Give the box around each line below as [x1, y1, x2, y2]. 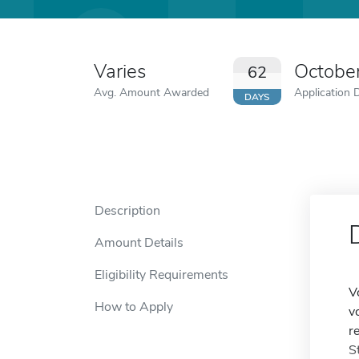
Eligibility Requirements [95, 266, 228, 284]
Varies [94, 58, 146, 84]
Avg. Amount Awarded [94, 84, 209, 100]
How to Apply [95, 298, 173, 316]
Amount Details [95, 234, 184, 252]
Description [95, 202, 160, 220]
